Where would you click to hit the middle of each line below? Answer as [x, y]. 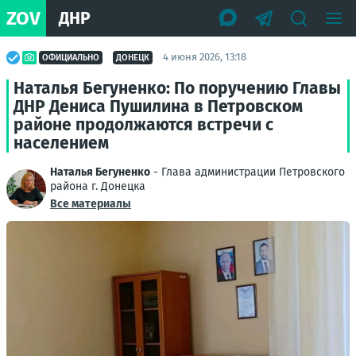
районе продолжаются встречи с [143, 125]
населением [61, 143]
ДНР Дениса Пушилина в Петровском [158, 106]
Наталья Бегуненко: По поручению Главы [177, 88]
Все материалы [91, 204]
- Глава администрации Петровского [248, 172]
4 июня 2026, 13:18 [205, 57]
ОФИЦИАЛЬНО [71, 57]
